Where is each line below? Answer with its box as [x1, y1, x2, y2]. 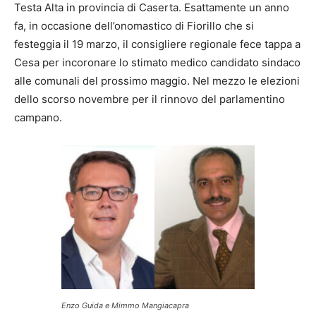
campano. [14, 110, 62, 124]
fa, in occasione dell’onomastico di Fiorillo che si [14, 18, 254, 32]
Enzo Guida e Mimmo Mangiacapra [61, 300, 189, 310]
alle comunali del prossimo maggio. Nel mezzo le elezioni [14, 73, 300, 87]
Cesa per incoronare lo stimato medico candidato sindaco [14, 55, 300, 69]
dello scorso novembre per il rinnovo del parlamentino [14, 92, 285, 106]
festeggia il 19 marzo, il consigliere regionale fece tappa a [14, 37, 300, 51]
